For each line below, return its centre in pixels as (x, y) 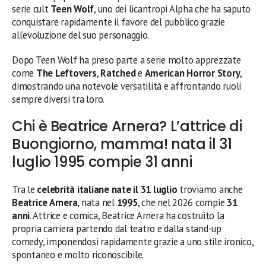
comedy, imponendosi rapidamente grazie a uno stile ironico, (133, 241)
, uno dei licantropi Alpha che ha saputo (172, 9)
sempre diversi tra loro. (58, 99)
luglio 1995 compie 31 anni (102, 161)
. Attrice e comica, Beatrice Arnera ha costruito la (127, 215)
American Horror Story (192, 73)
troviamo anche (210, 189)
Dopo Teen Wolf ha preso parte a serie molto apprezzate (126, 60)
